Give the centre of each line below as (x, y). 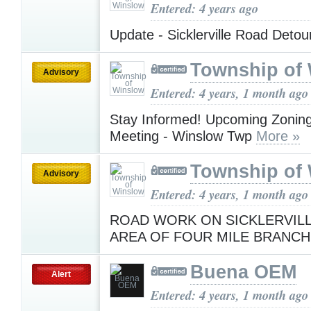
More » (278, 136)
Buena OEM (243, 272)
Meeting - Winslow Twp (183, 136)
